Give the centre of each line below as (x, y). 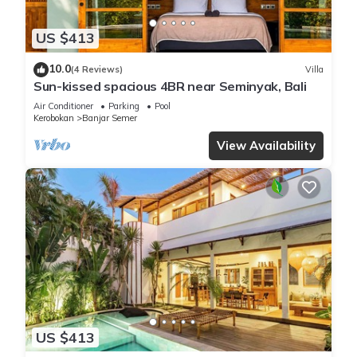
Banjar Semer (110, 118)
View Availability (266, 145)
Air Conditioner (63, 106)
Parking (124, 106)
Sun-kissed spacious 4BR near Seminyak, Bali (170, 86)
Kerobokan (54, 118)
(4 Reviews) (97, 70)
